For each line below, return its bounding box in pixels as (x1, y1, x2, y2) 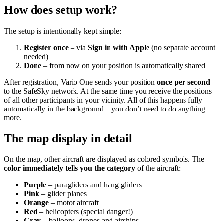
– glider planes (39, 189, 87, 198)
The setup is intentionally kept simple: (4, 26, 121, 35)
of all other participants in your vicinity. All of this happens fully (4, 95, 202, 104)
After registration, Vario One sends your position (4, 77, 157, 86)
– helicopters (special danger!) (37, 207, 133, 216)
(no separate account (149, 43, 215, 52)
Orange (24, 198, 49, 207)
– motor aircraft (49, 198, 99, 207)
